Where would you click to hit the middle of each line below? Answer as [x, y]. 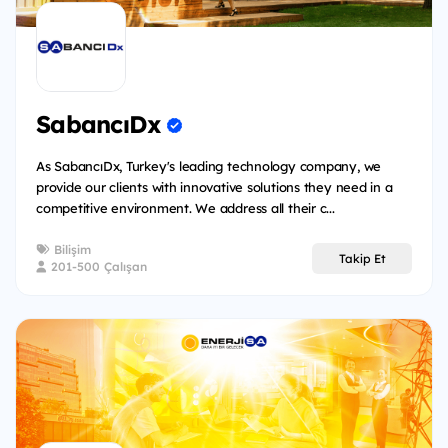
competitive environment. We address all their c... [185, 208]
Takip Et [362, 258]
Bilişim [70, 250]
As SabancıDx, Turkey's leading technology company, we [209, 166]
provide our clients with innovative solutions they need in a [214, 187]
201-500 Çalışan [97, 267]
